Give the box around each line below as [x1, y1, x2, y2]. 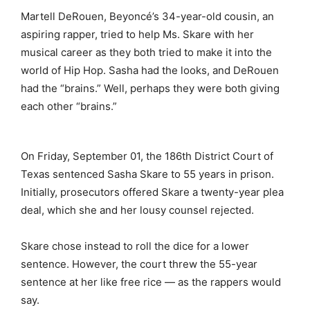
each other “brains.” [21, 99, 117, 113]
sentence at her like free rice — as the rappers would [21, 275, 281, 289]
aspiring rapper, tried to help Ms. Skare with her [21, 27, 254, 41]
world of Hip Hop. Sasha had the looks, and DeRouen [21, 63, 279, 77]
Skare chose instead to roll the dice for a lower [21, 239, 249, 253]
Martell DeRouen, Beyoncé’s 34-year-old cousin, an [21, 9, 274, 23]
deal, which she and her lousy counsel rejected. [21, 203, 254, 217]
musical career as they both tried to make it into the [21, 45, 272, 59]
